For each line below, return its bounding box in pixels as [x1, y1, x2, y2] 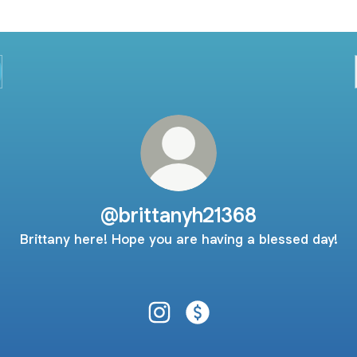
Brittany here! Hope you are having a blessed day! [19, 230, 338, 248]
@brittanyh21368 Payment [197, 322, 352, 339]
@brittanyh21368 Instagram [159, 322, 322, 339]
